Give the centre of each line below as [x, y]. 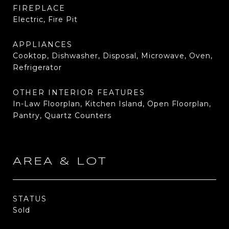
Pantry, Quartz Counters [62, 116]
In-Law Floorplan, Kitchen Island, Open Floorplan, [112, 104]
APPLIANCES [43, 44]
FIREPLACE [39, 8]
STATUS [30, 199]
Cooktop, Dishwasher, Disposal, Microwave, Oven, [113, 56]
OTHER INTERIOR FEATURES [79, 93]
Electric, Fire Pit [45, 19]
